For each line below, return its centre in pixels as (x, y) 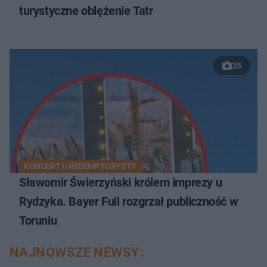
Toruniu (38, 220)
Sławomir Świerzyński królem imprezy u (121, 182)
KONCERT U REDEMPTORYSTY (80, 166)
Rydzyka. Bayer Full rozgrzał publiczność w (129, 201)
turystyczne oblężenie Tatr (86, 10)
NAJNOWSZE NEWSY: (77, 252)
